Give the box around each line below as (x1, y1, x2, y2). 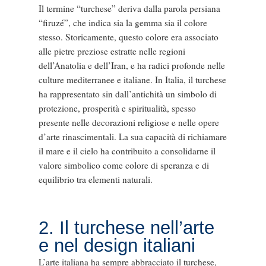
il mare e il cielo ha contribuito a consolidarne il (38, 144, 216, 157)
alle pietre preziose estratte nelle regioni (38, 45, 185, 57)
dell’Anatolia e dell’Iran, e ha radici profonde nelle (38, 59, 225, 71)
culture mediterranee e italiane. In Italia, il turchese (38, 73, 226, 85)
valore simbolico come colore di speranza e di (38, 159, 209, 171)
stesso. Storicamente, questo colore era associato (38, 30, 218, 43)
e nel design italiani (38, 235, 195, 256)
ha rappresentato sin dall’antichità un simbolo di (38, 87, 217, 100)
